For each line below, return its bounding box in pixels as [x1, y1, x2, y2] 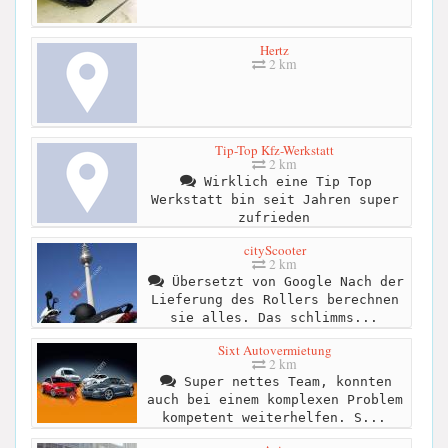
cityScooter [243, 240, 306, 259]
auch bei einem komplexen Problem [146, 392, 403, 408]
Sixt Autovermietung [217, 341, 332, 360]
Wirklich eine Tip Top [195, 173, 372, 189]
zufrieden [237, 209, 310, 225]
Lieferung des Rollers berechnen [150, 291, 399, 307]
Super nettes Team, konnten [175, 374, 392, 390]
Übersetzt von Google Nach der [163, 273, 404, 289]
